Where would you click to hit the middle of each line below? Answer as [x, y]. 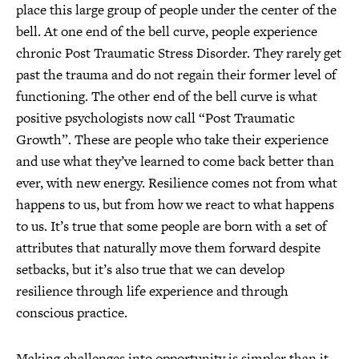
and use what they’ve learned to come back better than [175, 161]
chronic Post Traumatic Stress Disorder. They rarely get [179, 53]
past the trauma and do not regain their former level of [176, 75]
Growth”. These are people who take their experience [172, 139]
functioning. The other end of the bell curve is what [167, 96]
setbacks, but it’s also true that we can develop [150, 269]
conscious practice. [72, 313]
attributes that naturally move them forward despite [168, 248]
